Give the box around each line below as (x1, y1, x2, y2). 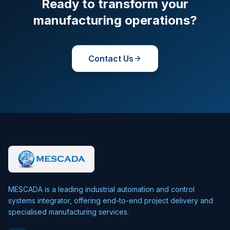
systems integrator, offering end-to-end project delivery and (8, 196, 213, 205)
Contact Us (88, 53, 133, 64)
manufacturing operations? (33, 13, 197, 28)
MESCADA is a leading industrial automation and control (8, 185, 195, 194)
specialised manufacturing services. (8, 207, 129, 216)
